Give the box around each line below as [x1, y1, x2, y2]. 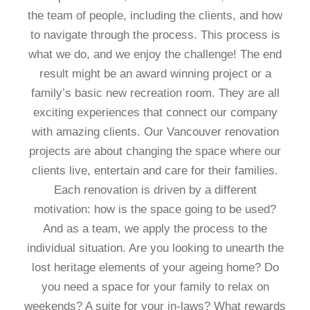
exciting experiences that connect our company [33, 106, 277, 119]
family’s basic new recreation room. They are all [30, 86, 280, 100]
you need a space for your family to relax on [41, 280, 269, 293]
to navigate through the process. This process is [30, 28, 280, 42]
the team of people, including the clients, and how [28, 9, 282, 22]
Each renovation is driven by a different [53, 183, 257, 197]
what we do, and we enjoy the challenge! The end [28, 48, 282, 61]
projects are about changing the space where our [29, 145, 281, 158]
